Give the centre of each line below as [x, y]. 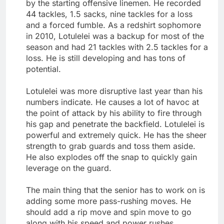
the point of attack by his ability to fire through [114, 113]
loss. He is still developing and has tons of [106, 58]
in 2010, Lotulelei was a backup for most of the [115, 36]
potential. [43, 69]
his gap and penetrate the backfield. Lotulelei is [115, 124]
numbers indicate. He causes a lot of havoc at [112, 102]
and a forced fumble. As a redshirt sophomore [113, 25]
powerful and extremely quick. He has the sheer [116, 135]
